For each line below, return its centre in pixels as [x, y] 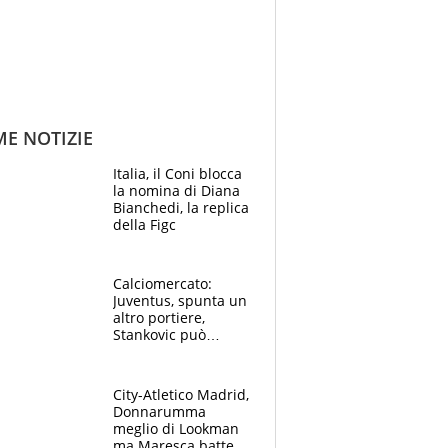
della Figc [144, 225]
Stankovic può [159, 335]
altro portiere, [159, 318]
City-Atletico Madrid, [181, 394]
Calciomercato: [162, 284]
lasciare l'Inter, [162, 352]
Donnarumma [159, 411]
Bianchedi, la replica [181, 208]
